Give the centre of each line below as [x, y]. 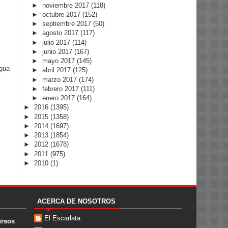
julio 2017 [57, 42]
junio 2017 [58, 51]
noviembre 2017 [66, 5]
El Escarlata [62, 218]
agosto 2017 [61, 33]
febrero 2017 [61, 89]
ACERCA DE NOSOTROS [76, 201]
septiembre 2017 [67, 24]
